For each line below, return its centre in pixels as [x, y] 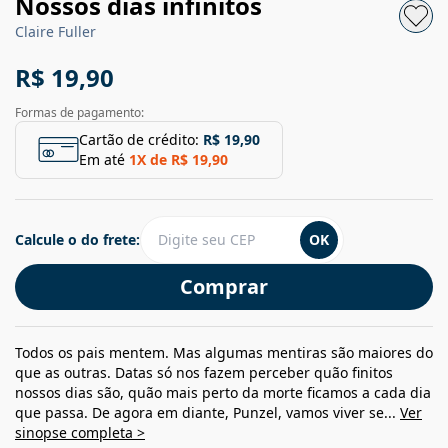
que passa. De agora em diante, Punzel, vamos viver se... [207, 412]
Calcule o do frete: [77, 239]
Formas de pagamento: [79, 112]
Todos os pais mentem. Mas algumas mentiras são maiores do [224, 352]
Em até [102, 159]
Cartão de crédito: [139, 139]
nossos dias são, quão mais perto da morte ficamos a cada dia [223, 392]
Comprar [224, 286]
